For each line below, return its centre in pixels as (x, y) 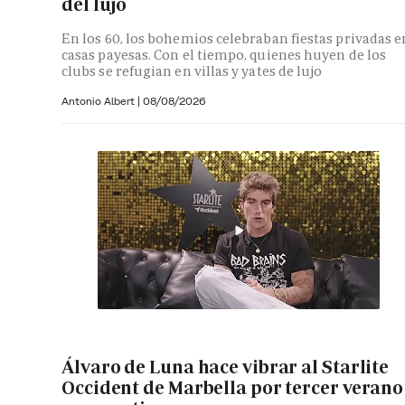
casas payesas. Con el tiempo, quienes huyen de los (224, 54)
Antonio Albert (99, 100)
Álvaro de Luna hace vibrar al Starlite (226, 367)
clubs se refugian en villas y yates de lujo (192, 71)
